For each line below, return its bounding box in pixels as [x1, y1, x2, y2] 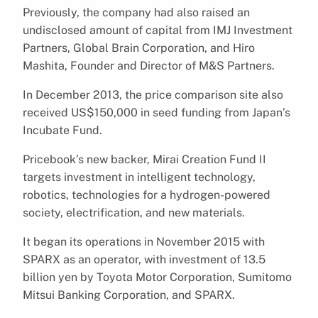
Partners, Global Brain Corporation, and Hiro [23, 40, 255, 55]
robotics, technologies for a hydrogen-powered [23, 187, 270, 202]
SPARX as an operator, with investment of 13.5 [23, 252, 265, 266]
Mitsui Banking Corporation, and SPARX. [23, 287, 235, 302]
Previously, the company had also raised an [23, 5, 250, 19]
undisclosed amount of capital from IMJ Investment [23, 23, 292, 37]
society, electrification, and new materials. [23, 205, 245, 219]
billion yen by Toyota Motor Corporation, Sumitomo [23, 270, 292, 284]
